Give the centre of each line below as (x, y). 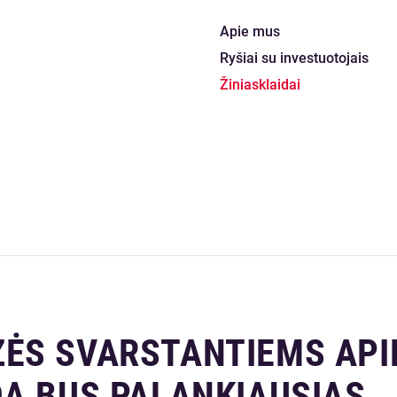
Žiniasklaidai (260, 85)
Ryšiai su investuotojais (294, 58)
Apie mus (250, 31)
